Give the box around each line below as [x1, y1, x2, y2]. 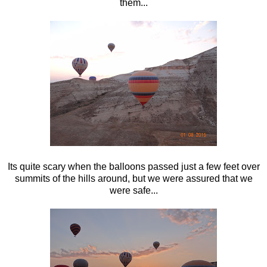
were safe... [109, 185, 158, 195]
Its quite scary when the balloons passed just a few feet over [7, 161, 260, 172]
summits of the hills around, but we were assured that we [14, 173, 253, 184]
